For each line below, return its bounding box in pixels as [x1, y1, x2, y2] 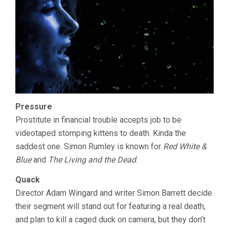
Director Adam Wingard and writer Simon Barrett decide [15, 188, 212, 198]
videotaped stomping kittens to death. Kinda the [15, 128, 186, 138]
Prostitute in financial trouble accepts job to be [15, 114, 181, 125]
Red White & [163, 141, 207, 151]
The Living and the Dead [48, 154, 136, 165]
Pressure [15, 101, 52, 111]
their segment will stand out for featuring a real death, [15, 201, 205, 211]
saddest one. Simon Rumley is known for [15, 141, 163, 151]
